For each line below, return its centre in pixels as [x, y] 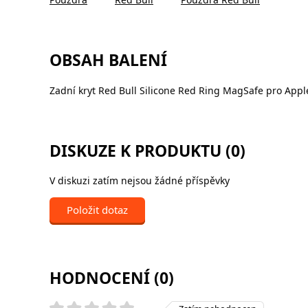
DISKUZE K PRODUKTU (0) [147, 150]
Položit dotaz [97, 209]
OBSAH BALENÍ [108, 60]
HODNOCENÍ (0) [112, 277]
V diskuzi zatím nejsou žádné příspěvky [140, 180]
